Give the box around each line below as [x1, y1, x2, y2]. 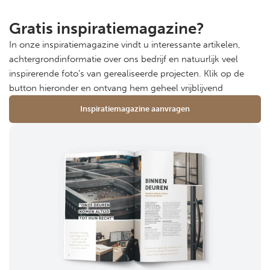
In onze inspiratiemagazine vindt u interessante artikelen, [9, 39, 240, 50]
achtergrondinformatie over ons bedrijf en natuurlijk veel [9, 53, 238, 64]
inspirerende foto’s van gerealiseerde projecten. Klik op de [9, 67, 244, 79]
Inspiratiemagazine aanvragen [80, 104, 190, 113]
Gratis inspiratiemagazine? [9, 19, 204, 38]
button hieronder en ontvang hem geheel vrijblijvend [9, 82, 223, 93]
